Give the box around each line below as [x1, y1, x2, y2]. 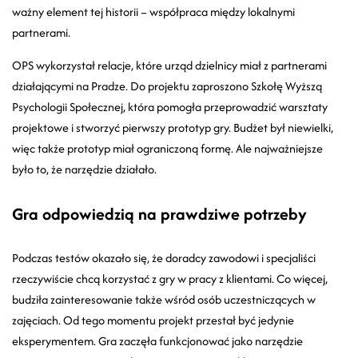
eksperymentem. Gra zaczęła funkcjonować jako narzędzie [12, 332, 303, 349]
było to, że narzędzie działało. [12, 160, 157, 177]
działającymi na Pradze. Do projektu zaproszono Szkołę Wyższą [12, 77, 322, 94]
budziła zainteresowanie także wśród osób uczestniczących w [12, 290, 316, 308]
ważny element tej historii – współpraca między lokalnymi [12, 2, 295, 20]
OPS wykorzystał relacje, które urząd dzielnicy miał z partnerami [12, 56, 327, 74]
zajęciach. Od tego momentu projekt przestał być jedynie [12, 311, 294, 328]
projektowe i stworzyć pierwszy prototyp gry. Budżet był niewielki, [12, 118, 333, 136]
